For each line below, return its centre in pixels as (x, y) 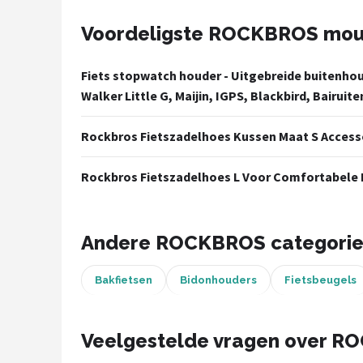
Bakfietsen (124, 280)
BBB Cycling (71, 329)
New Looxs (68, 289)
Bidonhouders (218, 280)
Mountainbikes (80, 30)
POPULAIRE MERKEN (91, 97)
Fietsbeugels (320, 280)
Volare (53, 170)
